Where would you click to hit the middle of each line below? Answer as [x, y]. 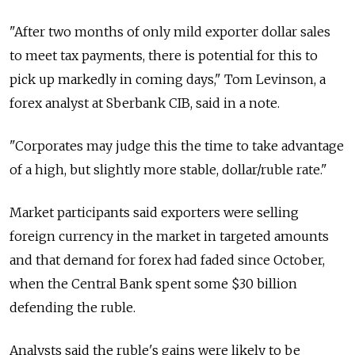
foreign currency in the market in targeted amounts [169, 236]
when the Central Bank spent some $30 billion [153, 283]
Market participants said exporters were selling [154, 212]
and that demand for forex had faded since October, [167, 260]
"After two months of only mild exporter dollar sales [170, 31]
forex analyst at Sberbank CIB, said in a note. [145, 103]
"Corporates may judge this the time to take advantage [177, 145]
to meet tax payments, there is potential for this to [164, 55]
